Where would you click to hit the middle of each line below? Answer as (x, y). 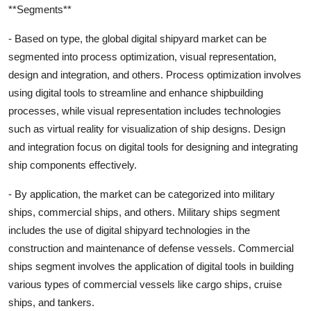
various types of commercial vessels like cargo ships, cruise (145, 284)
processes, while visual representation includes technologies (145, 110)
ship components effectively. (73, 165)
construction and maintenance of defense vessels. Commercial (151, 248)
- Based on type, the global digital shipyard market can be (137, 38)
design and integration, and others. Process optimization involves (155, 74)
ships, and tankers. (51, 302)
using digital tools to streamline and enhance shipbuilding (136, 92)
